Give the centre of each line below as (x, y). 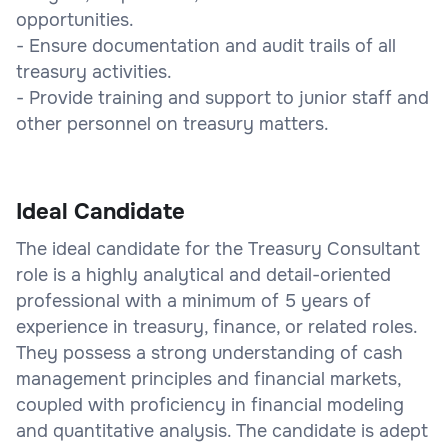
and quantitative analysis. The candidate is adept (222, 430)
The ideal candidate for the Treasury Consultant (218, 248)
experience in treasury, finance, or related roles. (216, 326)
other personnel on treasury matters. (172, 123)
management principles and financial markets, (208, 378)
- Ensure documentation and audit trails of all (206, 45)
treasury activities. (94, 71)
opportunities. (75, 19)
